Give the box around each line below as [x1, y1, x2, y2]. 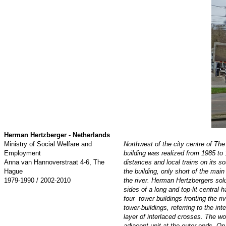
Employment [4, 149, 41, 157]
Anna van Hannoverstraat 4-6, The [4, 158, 104, 166]
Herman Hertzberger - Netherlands [4, 131, 110, 139]
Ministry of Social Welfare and [4, 140, 92, 148]
